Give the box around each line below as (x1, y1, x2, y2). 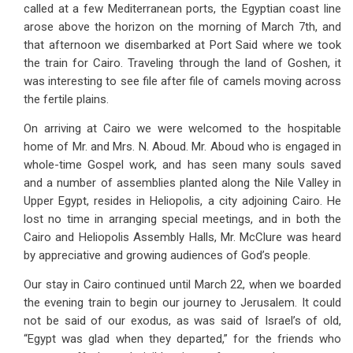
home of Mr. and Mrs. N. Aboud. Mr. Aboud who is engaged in (24, 139, 341, 154)
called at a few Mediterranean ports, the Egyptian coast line (24, 2, 341, 16)
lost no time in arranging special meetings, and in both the (24, 212, 341, 226)
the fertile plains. (24, 92, 109, 106)
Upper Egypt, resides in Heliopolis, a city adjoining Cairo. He (24, 194, 341, 208)
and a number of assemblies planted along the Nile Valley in (24, 176, 341, 190)
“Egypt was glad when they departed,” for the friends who (24, 332, 341, 346)
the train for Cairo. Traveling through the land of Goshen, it (24, 56, 341, 70)
